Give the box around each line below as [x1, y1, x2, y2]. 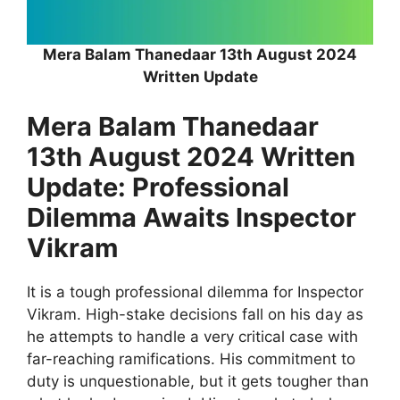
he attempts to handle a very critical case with [27, 327, 358, 346]
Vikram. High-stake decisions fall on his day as [27, 304, 363, 323]
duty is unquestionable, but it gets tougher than [27, 371, 369, 390]
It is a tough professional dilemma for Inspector [27, 282, 363, 301]
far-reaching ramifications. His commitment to [27, 349, 355, 368]
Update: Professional [27, 171, 289, 203]
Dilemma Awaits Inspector [27, 201, 356, 233]
